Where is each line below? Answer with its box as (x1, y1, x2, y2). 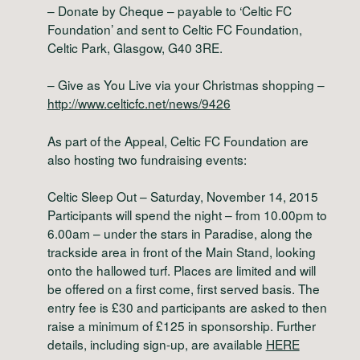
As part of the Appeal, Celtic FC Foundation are (47, 131, 309, 149)
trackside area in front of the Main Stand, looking (47, 242, 316, 260)
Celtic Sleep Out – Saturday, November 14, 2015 (47, 186, 318, 205)
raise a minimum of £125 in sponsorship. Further (47, 316, 316, 334)
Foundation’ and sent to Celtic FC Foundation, (47, 20, 302, 38)
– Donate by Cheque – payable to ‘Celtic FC (47, 2, 292, 19)
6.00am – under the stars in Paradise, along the (47, 223, 313, 242)
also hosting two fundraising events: (47, 149, 247, 168)
